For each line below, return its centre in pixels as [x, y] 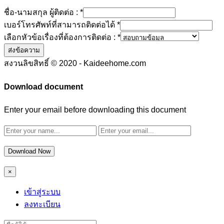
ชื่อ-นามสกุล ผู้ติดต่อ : [42, 12]
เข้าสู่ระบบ [42, 191]
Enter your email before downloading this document [95, 109]
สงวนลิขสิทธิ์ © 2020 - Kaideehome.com [75, 63]
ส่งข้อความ [24, 50]
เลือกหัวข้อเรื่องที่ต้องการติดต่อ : [61, 37]
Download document [43, 86]
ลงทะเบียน [42, 204]
